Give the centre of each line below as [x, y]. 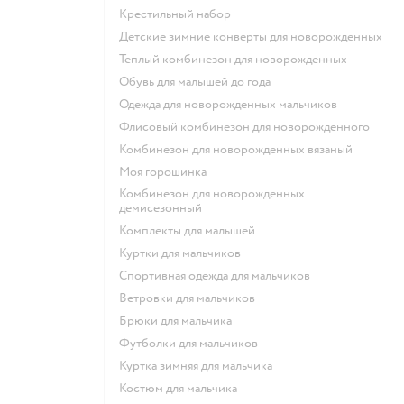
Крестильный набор [179, 14]
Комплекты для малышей [191, 230]
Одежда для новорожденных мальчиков [233, 104]
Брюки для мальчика [179, 320]
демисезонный [161, 207]
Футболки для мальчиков [194, 343]
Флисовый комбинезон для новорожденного [249, 126]
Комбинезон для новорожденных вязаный [239, 149]
